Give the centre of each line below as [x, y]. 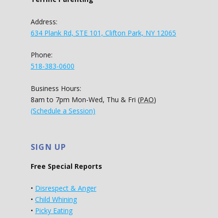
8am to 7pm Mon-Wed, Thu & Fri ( [85, 99]
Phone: [42, 55]
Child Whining [56, 199]
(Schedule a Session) [63, 110]
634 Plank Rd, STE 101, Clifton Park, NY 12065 [103, 33]
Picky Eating [54, 210]
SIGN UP [49, 147]
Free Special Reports [66, 166]
